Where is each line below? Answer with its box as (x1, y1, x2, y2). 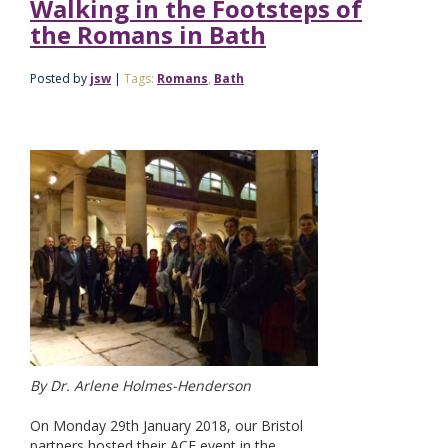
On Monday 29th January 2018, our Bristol (30, 416, 303, 435)
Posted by (30, 70, 90, 87)
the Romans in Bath (30, 18, 266, 51)
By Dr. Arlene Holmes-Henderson (30, 376, 251, 395)
